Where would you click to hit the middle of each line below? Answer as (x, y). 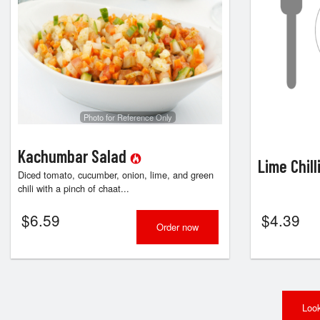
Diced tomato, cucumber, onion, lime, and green (116, 175)
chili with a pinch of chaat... (74, 189)
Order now (177, 227)
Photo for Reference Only (127, 117)
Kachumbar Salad (74, 156)
